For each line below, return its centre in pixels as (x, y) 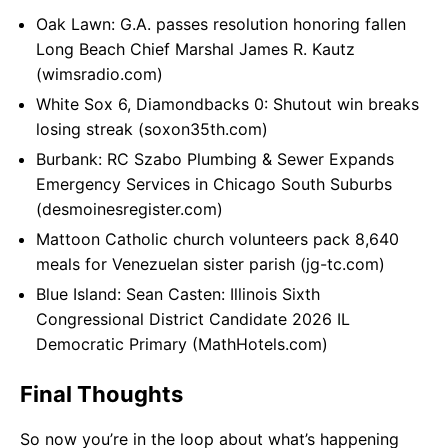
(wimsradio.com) (99, 74)
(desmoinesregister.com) (129, 209)
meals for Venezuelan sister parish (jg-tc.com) (210, 264)
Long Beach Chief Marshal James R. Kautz (195, 49)
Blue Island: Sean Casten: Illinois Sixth (178, 294)
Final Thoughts (101, 394)
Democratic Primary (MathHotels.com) (182, 344)
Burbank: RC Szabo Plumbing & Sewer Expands (215, 159)
